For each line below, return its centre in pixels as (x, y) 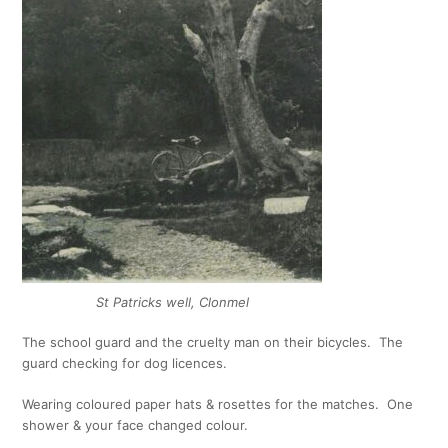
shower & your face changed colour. (135, 425)
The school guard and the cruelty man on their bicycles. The (213, 342)
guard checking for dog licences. (125, 363)
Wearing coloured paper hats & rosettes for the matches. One (218, 404)
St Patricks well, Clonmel (172, 302)
